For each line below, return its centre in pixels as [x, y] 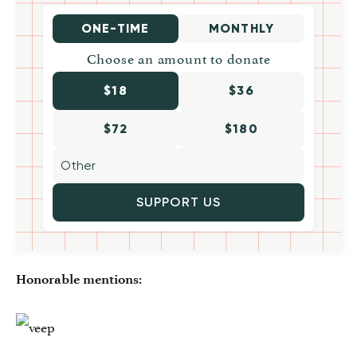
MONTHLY [241, 28]
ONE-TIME [116, 28]
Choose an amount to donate [178, 57]
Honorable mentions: [79, 279]
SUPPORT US [178, 202]
